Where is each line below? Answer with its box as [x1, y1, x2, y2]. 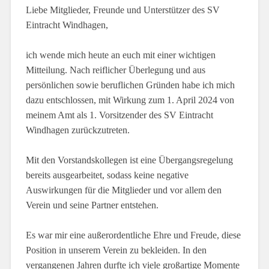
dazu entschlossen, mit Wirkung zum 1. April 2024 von [25, 95, 234, 106]
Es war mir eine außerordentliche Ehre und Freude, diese [25, 230, 241, 241]
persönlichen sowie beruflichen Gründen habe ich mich [25, 80, 235, 91]
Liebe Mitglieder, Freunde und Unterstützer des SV [25, 5, 220, 16]
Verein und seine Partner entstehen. [25, 200, 159, 211]
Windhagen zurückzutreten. [25, 125, 130, 136]
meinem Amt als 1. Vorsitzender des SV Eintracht [25, 110, 213, 121]
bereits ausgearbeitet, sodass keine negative [25, 170, 189, 181]
